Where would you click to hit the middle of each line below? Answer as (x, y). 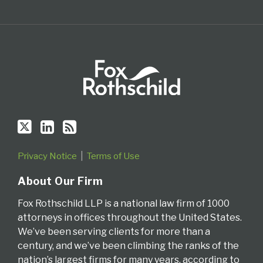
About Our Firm (60, 181)
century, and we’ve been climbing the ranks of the (128, 246)
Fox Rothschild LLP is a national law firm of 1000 (124, 204)
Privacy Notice (47, 156)
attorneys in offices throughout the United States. (130, 218)
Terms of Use (113, 156)
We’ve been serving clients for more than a (114, 232)
